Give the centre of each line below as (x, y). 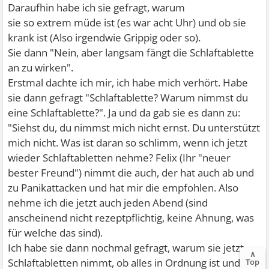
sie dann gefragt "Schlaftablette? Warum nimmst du (128, 98)
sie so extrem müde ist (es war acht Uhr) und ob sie (127, 23)
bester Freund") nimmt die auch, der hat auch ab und (131, 173)
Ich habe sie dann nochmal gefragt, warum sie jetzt (126, 248)
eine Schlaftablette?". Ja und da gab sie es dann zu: (124, 113)
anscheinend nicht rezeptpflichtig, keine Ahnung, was (131, 218)
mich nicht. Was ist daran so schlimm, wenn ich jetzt (128, 143)
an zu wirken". (41, 68)
